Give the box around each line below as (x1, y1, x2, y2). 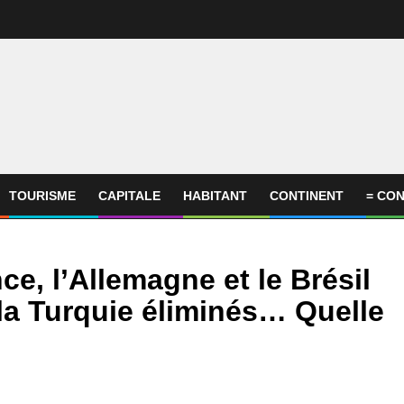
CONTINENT (270, 188, 344, 203)
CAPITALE (98, 188, 161, 203)
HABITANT (183, 188, 247, 203)
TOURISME (9, 188, 76, 203)
